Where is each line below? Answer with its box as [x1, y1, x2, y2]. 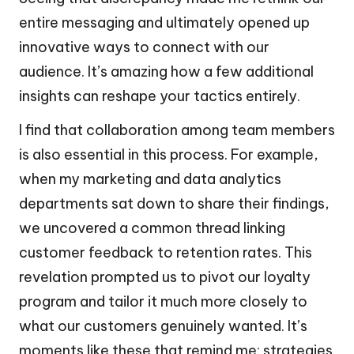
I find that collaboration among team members [19, 120, 335, 139]
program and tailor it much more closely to [19, 292, 307, 311]
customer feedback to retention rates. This [19, 243, 312, 262]
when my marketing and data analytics [19, 169, 281, 188]
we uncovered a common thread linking [19, 218, 285, 237]
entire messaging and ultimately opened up [19, 13, 310, 32]
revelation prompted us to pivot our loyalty [19, 267, 311, 286]
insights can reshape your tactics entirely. [19, 86, 300, 105]
